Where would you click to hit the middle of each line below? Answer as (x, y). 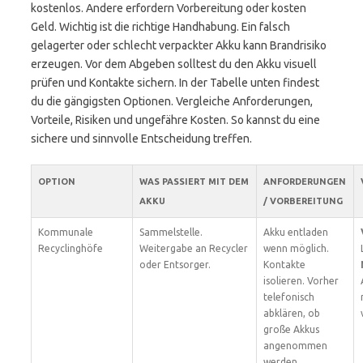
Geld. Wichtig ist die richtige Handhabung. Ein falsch (160, 27)
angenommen (295, 346)
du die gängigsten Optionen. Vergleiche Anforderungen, (172, 101)
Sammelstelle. (171, 232)
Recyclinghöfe (70, 248)
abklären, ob (292, 313)
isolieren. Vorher (301, 281)
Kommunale (66, 232)
